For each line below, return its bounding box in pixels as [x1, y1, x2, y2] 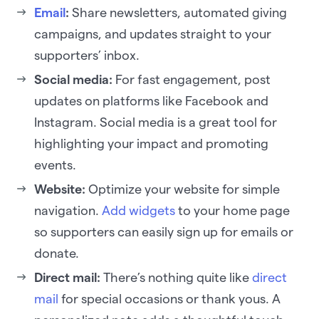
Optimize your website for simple [88, 182, 280, 197]
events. [34, 158, 82, 172]
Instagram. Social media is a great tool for [34, 115, 277, 130]
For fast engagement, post [113, 73, 271, 87]
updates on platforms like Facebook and [34, 94, 268, 108]
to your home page [175, 204, 290, 218]
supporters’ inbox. [34, 48, 142, 63]
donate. [34, 246, 85, 261]
